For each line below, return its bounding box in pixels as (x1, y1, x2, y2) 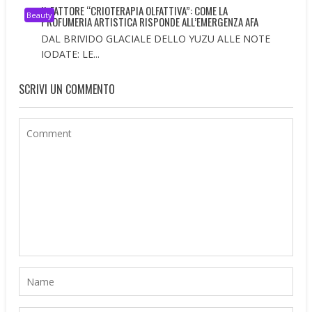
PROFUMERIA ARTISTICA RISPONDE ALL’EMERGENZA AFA (41, 14, 259, 30)
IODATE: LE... (41, 47, 100, 61)
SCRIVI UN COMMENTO (19, 81, 116, 98)
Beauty (26, 10, 53, 21)
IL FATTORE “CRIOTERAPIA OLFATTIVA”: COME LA (41, 3, 228, 19)
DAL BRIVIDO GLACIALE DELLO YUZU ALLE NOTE (41, 32, 271, 46)
